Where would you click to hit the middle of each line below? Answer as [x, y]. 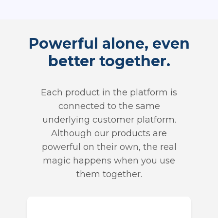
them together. [109, 174]
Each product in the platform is [109, 93]
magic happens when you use [109, 161]
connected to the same [109, 106]
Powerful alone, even [109, 44]
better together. [109, 61]
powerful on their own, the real [109, 147]
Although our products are [109, 134]
